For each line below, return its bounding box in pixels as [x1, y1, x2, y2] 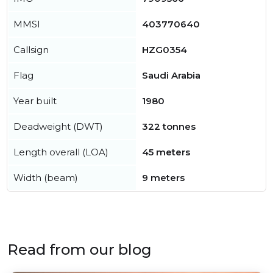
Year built [13, 95, 57, 107]
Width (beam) [13, 172, 78, 183]
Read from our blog [7, 241, 152, 258]
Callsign [13, 44, 49, 55]
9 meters [142, 172, 185, 183]
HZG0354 [142, 44, 187, 55]
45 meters [142, 146, 190, 158]
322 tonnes [142, 121, 196, 132]
